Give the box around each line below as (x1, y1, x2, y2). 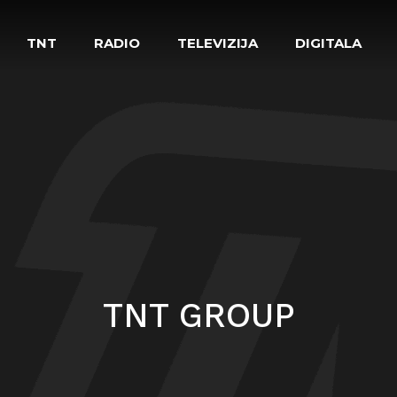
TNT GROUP (102, 296, 295, 336)
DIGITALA (295, 35, 362, 51)
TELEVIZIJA (177, 35, 258, 51)
